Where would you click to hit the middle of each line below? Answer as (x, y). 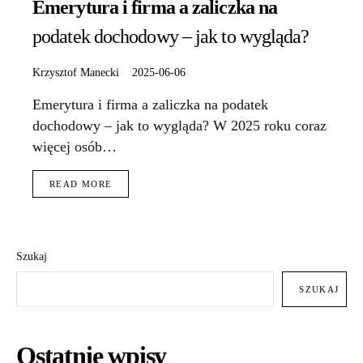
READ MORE (81, 184)
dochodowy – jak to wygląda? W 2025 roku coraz (179, 126)
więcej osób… (75, 147)
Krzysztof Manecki (76, 73)
